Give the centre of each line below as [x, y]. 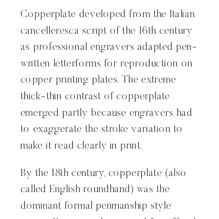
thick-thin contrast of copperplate [95, 97]
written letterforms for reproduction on [107, 64]
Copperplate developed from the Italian [108, 15]
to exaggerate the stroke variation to [102, 130]
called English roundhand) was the [95, 190]
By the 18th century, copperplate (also [104, 174]
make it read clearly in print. [82, 146]
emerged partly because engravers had [107, 113]
